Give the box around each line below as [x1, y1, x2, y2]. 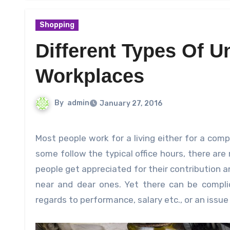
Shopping [40, 21, 74, 30]
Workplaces [35, 65, 144, 87]
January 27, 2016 [100, 99, 162, 108]
